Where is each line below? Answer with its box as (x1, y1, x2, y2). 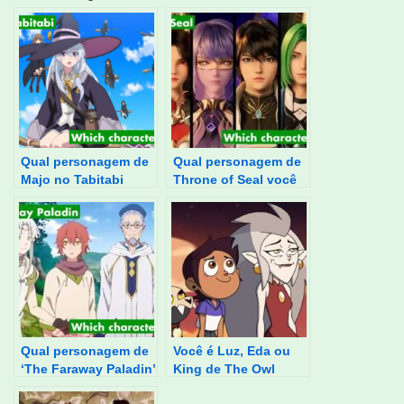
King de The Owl (173, 362, 275, 377)
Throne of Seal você (173, 172, 297, 188)
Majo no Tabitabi (21, 172, 124, 188)
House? (173, 380, 221, 395)
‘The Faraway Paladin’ (21, 362, 155, 377)
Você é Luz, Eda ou (173, 344, 290, 359)
